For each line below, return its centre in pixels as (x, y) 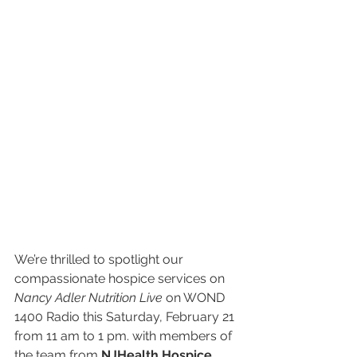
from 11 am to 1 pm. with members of (125, 335)
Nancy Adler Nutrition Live (88, 297)
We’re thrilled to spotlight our (100, 259)
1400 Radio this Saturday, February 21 (126, 316)
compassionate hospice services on (121, 278)
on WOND (195, 297)
